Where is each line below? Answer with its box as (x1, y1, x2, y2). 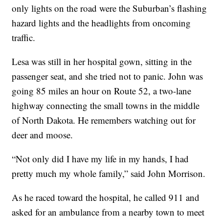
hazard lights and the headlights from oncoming (12, 16, 191, 29)
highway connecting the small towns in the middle (12, 99, 200, 111)
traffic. (12, 31, 39, 44)
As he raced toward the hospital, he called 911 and (12, 191, 200, 203)
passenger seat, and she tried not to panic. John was (12, 69, 203, 82)
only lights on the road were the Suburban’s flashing (12, 1, 207, 14)
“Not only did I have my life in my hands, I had (12, 152, 189, 165)
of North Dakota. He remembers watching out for (12, 113, 196, 126)
